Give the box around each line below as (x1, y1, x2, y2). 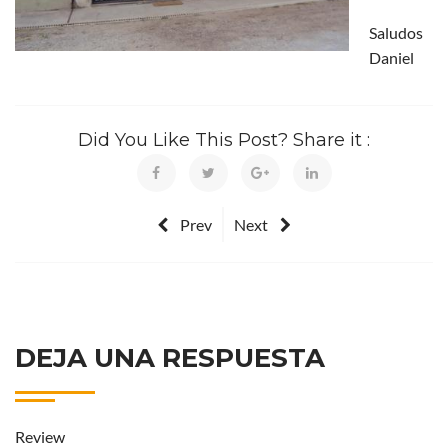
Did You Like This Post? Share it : (78, 129, 370, 152)
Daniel (369, 48, 414, 68)
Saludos (369, 23, 423, 43)
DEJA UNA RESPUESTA (15, 342, 325, 375)
